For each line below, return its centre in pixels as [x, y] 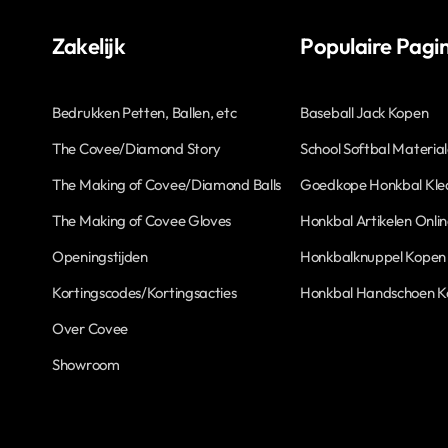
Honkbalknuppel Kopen [373, 257]
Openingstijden [100, 257]
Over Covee [90, 329]
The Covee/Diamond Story [137, 149]
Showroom [86, 365]
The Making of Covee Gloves [142, 221]
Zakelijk [89, 46]
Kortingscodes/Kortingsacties [144, 293]
